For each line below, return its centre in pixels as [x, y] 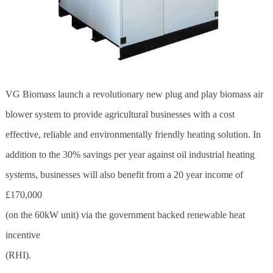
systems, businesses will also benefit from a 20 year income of [124, 174]
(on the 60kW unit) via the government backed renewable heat [125, 214]
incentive [23, 235]
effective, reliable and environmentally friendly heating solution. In [133, 134]
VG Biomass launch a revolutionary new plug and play [112, 94]
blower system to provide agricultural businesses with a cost [120, 114]
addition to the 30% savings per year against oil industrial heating [130, 154]
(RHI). [18, 255]
